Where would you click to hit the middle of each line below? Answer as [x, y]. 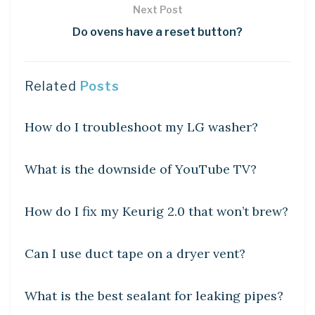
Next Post [157, 9]
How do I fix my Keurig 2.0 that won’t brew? [156, 211]
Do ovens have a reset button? [157, 32]
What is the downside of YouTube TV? [141, 169]
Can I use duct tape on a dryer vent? [135, 253]
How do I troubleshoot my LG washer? [141, 127]
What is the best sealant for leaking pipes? [154, 295]
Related [51, 86]
